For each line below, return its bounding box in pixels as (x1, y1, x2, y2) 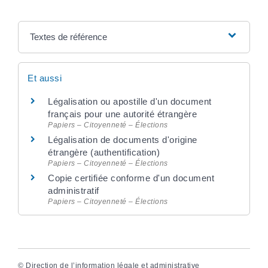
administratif (48, 185, 99, 196)
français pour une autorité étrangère (48, 108, 197, 119)
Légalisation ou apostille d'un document (48, 96, 212, 106)
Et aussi (28, 72, 62, 83)
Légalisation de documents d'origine (48, 134, 197, 145)
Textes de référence (29, 31, 107, 42)
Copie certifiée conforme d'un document (48, 172, 214, 183)
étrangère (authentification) (48, 147, 160, 157)
